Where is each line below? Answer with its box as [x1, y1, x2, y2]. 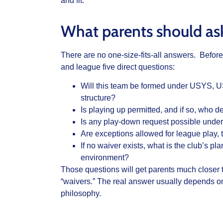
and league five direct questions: [61, 62, 175, 71]
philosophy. [61, 189, 101, 198]
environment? [81, 153, 129, 162]
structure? [81, 94, 115, 103]
